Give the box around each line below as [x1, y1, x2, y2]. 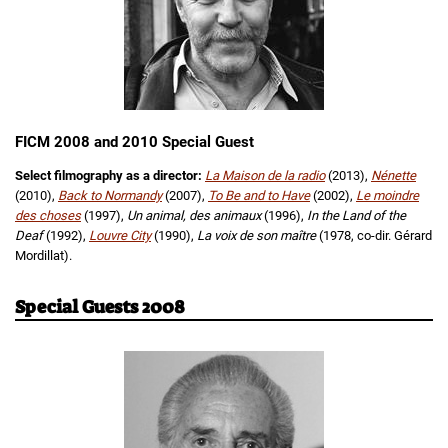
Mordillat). [15, 248, 72, 264]
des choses [15, 208, 81, 224]
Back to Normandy [58, 188, 162, 204]
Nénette [371, 168, 416, 184]
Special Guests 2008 [15, 295, 185, 320]
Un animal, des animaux [127, 208, 264, 224]
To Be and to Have [208, 188, 310, 204]
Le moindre [356, 188, 419, 204]
